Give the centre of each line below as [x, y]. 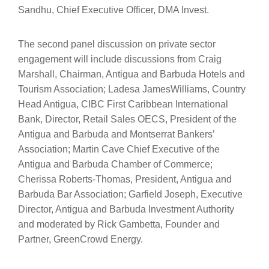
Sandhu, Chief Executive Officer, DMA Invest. [113, 10]
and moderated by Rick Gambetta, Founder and [119, 225]
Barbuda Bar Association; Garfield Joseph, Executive [130, 195]
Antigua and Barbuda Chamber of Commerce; [115, 165]
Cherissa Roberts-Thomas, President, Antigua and [125, 180]
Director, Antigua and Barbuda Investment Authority [126, 210]
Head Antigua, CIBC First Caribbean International [123, 104]
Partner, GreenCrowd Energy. [80, 240]
